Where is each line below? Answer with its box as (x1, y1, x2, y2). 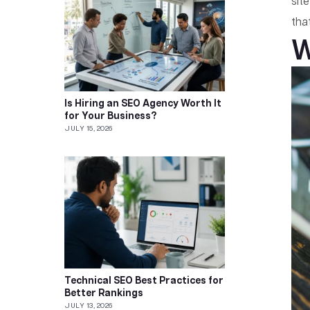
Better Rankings (64, 287, 144, 301)
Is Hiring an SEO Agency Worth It (64, 98, 222, 111)
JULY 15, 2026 (64, 125, 113, 134)
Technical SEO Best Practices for (64, 275, 224, 289)
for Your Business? (64, 110, 158, 124)
